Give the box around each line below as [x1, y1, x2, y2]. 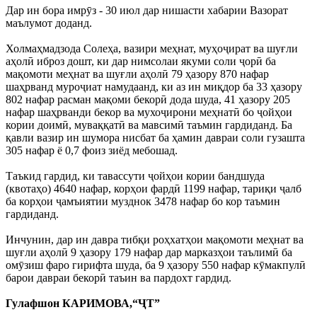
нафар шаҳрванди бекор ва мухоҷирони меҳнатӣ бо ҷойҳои [6, 106, 292, 119]
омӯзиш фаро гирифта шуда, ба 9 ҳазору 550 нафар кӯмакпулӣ [6, 259, 306, 272]
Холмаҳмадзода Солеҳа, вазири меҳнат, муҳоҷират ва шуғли [6, 42, 298, 55]
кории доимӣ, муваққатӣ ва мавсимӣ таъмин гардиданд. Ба [6, 119, 292, 132]
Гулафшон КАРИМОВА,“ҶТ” [6, 297, 160, 310]
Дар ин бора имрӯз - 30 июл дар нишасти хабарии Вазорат [6, 4, 288, 17]
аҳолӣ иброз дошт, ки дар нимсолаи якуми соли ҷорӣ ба [6, 55, 276, 68]
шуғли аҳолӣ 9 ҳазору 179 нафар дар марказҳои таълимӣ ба [6, 246, 292, 259]
